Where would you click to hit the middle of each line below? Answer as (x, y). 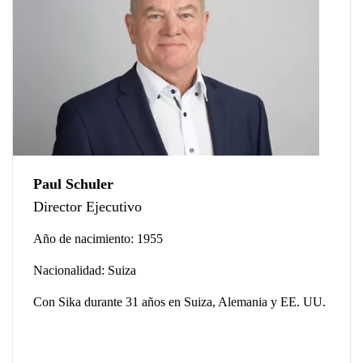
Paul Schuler (73, 184)
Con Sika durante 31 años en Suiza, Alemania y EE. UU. (179, 302)
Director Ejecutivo (88, 207)
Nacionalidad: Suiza (85, 271)
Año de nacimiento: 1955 (98, 239)
